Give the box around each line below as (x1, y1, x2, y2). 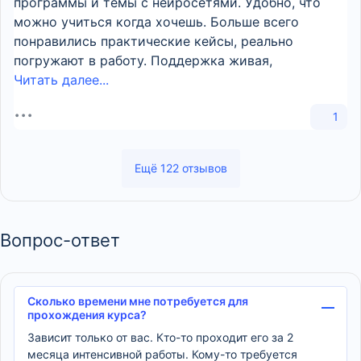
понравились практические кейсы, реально (14, 33, 293, 49)
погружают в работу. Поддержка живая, (14, 52, 272, 68)
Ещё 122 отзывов (134, 161, 227, 175)
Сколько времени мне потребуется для (27, 293, 248, 308)
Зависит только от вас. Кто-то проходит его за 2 (27, 330, 293, 344)
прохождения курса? (27, 307, 147, 322)
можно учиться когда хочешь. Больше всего (14, 14, 299, 30)
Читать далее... (14, 72, 109, 88)
